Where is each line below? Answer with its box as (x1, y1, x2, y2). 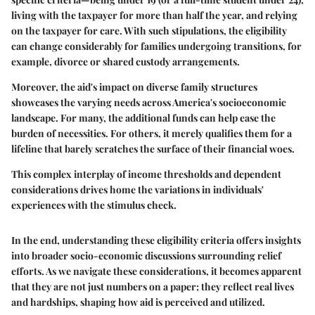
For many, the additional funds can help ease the (60, 110, 276, 124)
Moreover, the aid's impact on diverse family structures (11, 79, 257, 94)
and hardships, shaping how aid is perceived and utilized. (11, 295, 265, 309)
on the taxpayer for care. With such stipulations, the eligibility (11, 23, 287, 37)
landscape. (11, 110, 60, 124)
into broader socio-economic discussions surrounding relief (11, 248, 281, 262)
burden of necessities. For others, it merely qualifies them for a (11, 126, 292, 140)
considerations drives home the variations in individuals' (11, 182, 264, 196)
